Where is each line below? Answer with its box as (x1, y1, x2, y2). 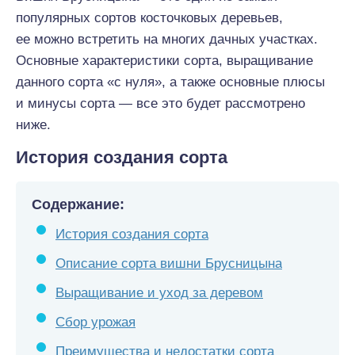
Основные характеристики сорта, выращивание (16, 53, 313, 68)
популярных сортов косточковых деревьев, (16, 10, 283, 25)
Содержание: (32, 197, 124, 212)
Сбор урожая (55, 315, 136, 330)
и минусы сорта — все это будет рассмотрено (16, 96, 305, 111)
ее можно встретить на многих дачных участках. (16, 32, 318, 47)
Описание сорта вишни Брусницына (55, 256, 282, 271)
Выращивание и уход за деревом (55, 285, 263, 300)
